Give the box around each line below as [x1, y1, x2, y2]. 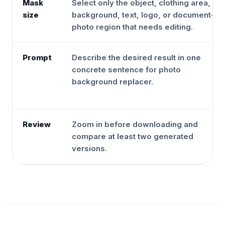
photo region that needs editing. [72, 22, 193, 32]
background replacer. [72, 77, 153, 86]
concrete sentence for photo [72, 65, 181, 74]
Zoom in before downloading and [72, 120, 198, 129]
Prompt [23, 53, 52, 62]
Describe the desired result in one [72, 53, 201, 62]
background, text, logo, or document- [72, 10, 214, 20]
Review [23, 120, 51, 129]
